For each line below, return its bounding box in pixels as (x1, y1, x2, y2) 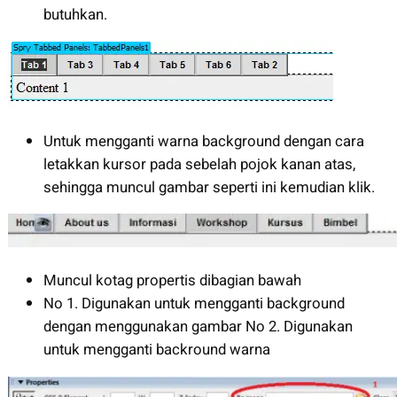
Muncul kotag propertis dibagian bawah (43, 269, 301, 292)
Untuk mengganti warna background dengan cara (43, 129, 364, 152)
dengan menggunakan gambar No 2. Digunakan (43, 315, 353, 339)
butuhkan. (43, 3, 107, 26)
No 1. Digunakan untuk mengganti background (43, 292, 345, 315)
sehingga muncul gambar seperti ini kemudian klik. (43, 175, 375, 198)
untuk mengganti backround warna (43, 339, 270, 362)
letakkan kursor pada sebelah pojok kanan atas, (43, 152, 355, 175)
